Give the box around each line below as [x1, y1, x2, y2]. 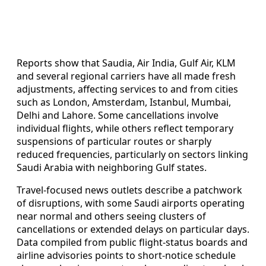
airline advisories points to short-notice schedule [17, 248, 236, 262]
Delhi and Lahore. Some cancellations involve [17, 108, 218, 122]
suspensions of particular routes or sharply [17, 134, 211, 148]
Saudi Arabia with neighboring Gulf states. [17, 160, 207, 174]
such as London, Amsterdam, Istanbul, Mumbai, [17, 95, 231, 109]
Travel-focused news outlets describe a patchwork [17, 183, 242, 197]
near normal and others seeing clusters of [17, 209, 206, 223]
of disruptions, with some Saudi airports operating [17, 196, 245, 210]
